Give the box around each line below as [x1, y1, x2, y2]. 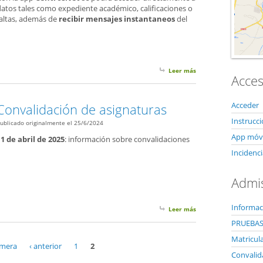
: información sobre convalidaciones [65, 134, 190, 144]
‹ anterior [29, 240, 62, 251]
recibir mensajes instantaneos [59, 14, 175, 24]
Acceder [231, 99, 259, 110]
